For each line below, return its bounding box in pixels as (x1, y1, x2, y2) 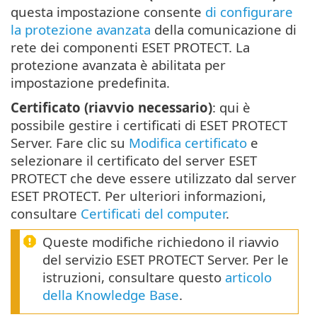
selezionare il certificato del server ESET (11, 151, 257, 170)
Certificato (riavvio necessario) (11, 98, 212, 117)
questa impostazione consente (11, 3, 205, 21)
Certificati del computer (81, 204, 226, 223)
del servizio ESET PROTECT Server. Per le (42, 250, 289, 269)
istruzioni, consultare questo (42, 268, 225, 287)
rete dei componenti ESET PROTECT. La (11, 38, 250, 57)
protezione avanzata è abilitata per (11, 56, 226, 74)
